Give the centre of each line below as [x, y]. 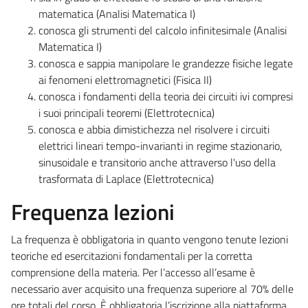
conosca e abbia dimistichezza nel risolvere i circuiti [154, 129]
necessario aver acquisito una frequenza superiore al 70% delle [152, 288]
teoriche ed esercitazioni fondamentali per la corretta [132, 255]
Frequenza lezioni [93, 211]
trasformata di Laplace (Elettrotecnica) [126, 178]
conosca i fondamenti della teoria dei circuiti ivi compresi [166, 96]
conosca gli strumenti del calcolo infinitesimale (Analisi [163, 30]
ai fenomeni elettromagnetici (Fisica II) [125, 79]
